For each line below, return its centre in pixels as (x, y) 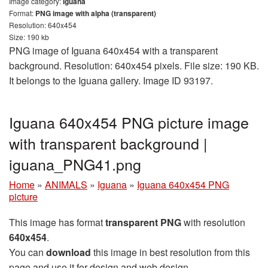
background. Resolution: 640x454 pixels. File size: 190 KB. (134, 65)
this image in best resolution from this (170, 252)
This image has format (57, 222)
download (68, 252)
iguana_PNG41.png (75, 164)
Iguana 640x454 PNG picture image (129, 122)
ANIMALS (66, 184)
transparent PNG (143, 222)
